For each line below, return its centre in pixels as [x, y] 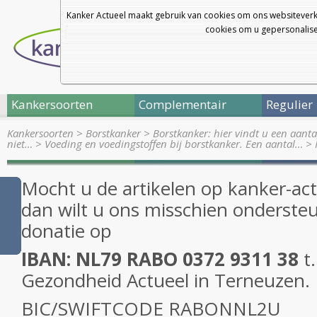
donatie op [69, 231]
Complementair [183, 104]
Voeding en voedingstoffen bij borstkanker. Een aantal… [174, 144]
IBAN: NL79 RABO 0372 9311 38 [162, 259]
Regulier [289, 104]
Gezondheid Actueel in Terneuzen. [168, 280]
